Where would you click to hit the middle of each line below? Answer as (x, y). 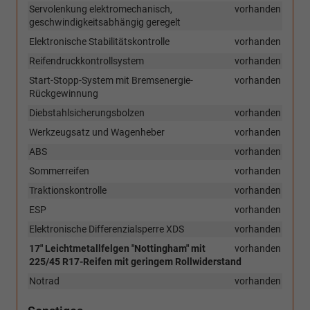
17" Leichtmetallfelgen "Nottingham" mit (117, 249)
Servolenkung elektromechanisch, (101, 9)
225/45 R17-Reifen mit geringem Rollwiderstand (135, 262)
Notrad (44, 281)
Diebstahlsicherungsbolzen (87, 113)
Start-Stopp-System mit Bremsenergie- (111, 81)
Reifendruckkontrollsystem (86, 61)
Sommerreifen (59, 171)
